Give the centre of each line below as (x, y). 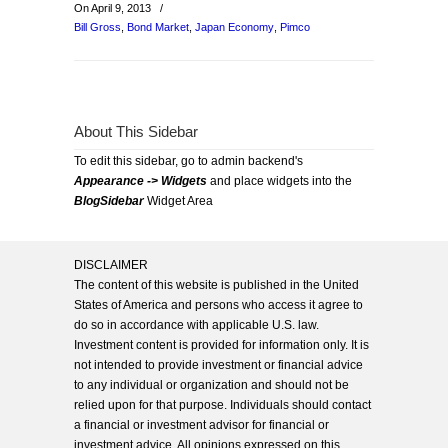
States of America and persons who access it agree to (218, 305)
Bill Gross (97, 27)
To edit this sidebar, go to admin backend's (188, 161)
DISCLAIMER (111, 265)
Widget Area (178, 201)
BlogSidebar (109, 201)
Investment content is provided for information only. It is (221, 345)
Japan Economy (234, 27)
